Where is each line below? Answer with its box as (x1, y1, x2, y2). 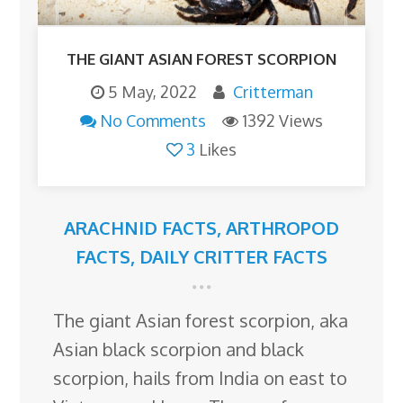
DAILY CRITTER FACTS (139, 244, 327, 268)
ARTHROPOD (226, 215, 339, 239)
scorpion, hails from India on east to (53, 365, 348, 390)
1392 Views (242, 110, 323, 130)
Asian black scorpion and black (53, 336, 305, 361)
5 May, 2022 (107, 81, 197, 102)
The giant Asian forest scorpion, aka (53, 308, 349, 332)
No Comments (100, 110, 206, 130)
